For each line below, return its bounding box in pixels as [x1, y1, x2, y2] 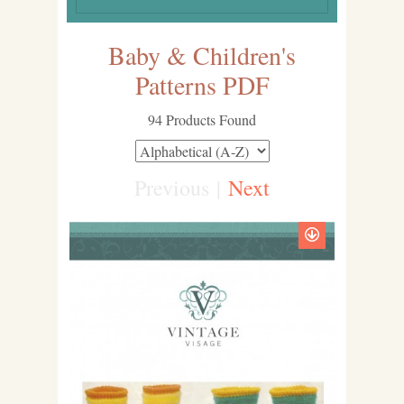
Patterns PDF [134, 68, 270, 102]
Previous [134, 173, 209, 202]
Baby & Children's [108, 38, 296, 72]
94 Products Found [148, 110, 256, 129]
